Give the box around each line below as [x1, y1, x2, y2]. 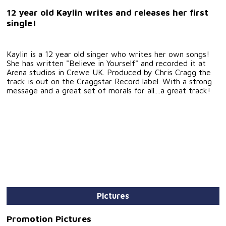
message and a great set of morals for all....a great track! [7, 85, 211, 95]
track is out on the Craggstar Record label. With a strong [7, 76, 212, 86]
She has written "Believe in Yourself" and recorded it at [7, 58, 206, 68]
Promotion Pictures [7, 213, 92, 224]
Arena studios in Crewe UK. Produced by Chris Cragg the [7, 67, 211, 77]
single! [7, 18, 37, 29]
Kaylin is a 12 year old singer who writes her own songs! [7, 49, 210, 59]
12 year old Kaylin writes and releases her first [7, 7, 209, 18]
